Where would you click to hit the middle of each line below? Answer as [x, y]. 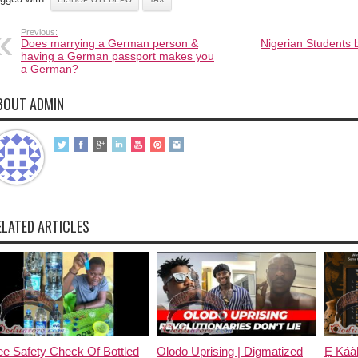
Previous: [39, 32]
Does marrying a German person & [109, 43]
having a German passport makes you [117, 56]
